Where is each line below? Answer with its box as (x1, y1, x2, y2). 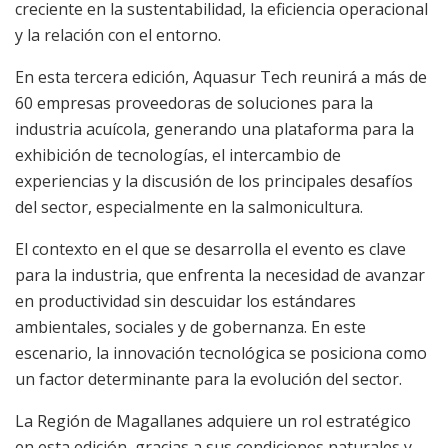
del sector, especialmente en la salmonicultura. (15, 195, 363, 218)
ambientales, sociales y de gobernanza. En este (15, 315, 366, 338)
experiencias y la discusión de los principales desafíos (15, 169, 413, 192)
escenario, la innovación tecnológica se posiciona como (15, 341, 427, 364)
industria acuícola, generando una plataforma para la (15, 117, 414, 140)
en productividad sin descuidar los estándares (15, 289, 356, 312)
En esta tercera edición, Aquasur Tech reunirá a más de (15, 65, 427, 88)
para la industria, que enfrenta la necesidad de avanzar (15, 263, 425, 286)
